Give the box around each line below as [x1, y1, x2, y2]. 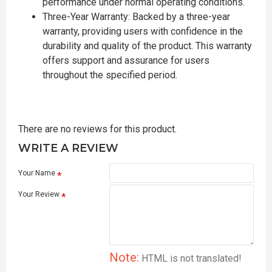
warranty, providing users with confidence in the [42, 25, 243, 37]
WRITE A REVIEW [18, 141, 118, 155]
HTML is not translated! [139, 253, 242, 264]
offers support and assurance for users [42, 55, 209, 66]
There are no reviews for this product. [18, 123, 177, 135]
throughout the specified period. [42, 69, 177, 81]
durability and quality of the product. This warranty [42, 40, 252, 52]
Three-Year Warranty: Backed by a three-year [42, 11, 230, 22]
